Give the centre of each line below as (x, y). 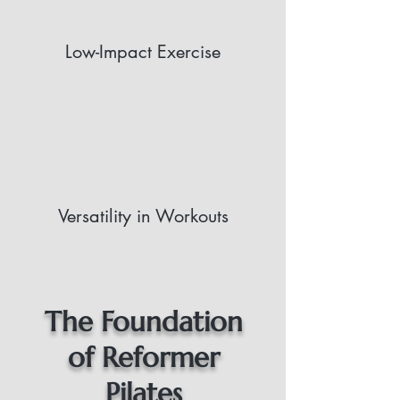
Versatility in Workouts (143, 216)
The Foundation (143, 322)
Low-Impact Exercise (143, 52)
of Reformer (143, 358)
